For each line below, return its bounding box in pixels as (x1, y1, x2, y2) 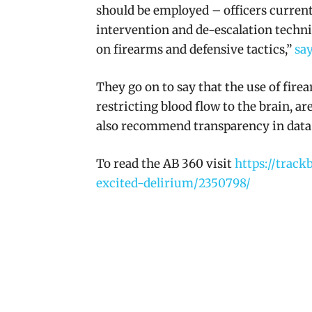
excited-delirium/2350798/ (96, 175, 251, 192)
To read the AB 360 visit (96, 156, 235, 172)
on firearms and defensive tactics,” (96, 42, 295, 58)
